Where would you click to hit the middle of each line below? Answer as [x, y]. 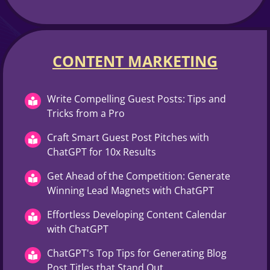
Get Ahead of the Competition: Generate [139, 176]
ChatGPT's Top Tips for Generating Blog [137, 253]
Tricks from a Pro [86, 113]
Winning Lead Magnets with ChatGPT [130, 190]
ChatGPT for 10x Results [102, 152]
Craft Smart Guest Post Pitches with [128, 137]
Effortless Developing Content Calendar [137, 214]
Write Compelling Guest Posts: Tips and [137, 99]
